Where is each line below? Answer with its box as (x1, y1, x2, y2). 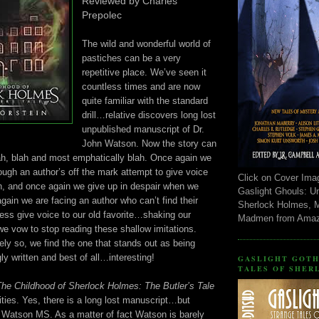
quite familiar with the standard (82, 95, 208, 106)
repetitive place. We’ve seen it (82, 66, 206, 78)
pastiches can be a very (82, 52, 181, 63)
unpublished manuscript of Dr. (82, 123, 204, 135)
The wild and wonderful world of (82, 38, 211, 49)
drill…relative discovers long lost (82, 109, 216, 120)
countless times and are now (82, 80, 200, 92)
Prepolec (82, 9, 122, 21)
